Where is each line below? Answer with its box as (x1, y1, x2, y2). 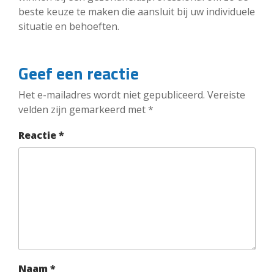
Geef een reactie (18, 59, 139, 86)
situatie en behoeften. (18, 19, 119, 33)
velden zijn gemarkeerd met (18, 102, 148, 116)
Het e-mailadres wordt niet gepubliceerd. (18, 87, 205, 102)
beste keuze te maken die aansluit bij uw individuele (18, 4, 255, 18)
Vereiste (207, 87, 245, 102)
